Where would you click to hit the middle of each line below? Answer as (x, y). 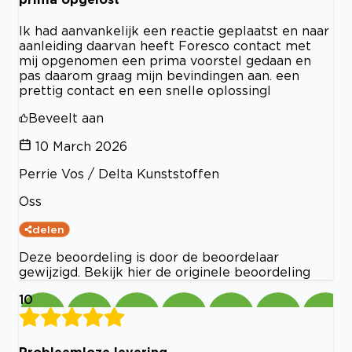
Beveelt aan (66, 118)
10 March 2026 (81, 146)
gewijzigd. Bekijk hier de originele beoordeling (165, 272)
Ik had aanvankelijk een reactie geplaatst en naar (174, 31)
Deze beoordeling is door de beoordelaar (149, 257)
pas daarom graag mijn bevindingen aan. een (159, 75)
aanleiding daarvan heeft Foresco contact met (165, 46)
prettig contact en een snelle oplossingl (145, 90)
